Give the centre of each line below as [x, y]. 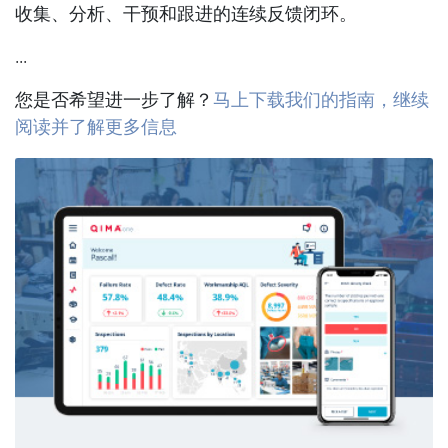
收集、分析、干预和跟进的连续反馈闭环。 [186, 15]
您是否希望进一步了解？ [114, 101]
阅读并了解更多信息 [96, 128]
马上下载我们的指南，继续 [321, 101]
